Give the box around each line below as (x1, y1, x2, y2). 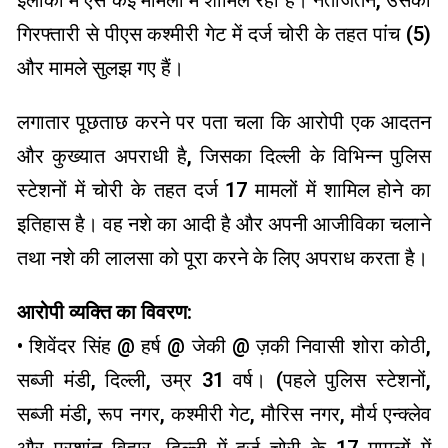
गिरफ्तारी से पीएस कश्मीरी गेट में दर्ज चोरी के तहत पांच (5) (17, 22, 431, 47)
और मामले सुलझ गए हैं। (17, 56, 184, 81)
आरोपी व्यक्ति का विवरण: (17, 300, 192, 325)
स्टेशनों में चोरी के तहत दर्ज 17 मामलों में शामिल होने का (17, 178, 431, 203)
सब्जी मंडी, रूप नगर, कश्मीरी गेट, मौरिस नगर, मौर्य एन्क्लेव (17, 402, 431, 427)
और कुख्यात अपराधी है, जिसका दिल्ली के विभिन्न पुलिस (17, 144, 431, 169)
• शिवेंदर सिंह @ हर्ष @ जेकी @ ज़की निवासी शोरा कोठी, (17, 334, 431, 359)
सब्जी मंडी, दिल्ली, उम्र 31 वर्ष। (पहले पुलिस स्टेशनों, (17, 368, 431, 393)
